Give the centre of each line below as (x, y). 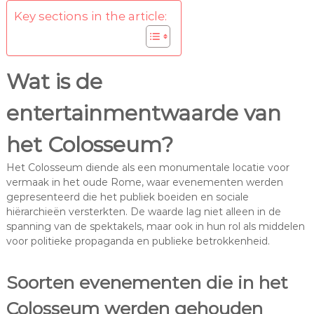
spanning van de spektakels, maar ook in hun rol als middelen (155, 226)
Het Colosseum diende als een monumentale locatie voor (148, 167)
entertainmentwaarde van (143, 113)
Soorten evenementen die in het (147, 282)
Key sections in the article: (90, 16)
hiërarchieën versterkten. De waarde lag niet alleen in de (143, 211)
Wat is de (54, 81)
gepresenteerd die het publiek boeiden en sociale (127, 197)
